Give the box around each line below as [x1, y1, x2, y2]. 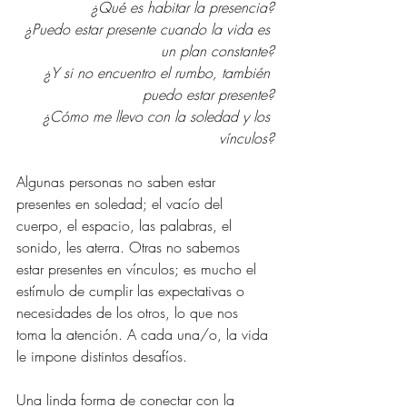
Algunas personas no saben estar [16, 171, 220, 192]
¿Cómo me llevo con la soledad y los [43, 105, 274, 126]
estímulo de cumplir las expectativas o [16, 280, 249, 301]
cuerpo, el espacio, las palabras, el [16, 214, 236, 235]
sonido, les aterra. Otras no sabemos [16, 236, 244, 257]
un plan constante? [161, 40, 274, 61]
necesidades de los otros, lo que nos [16, 302, 243, 323]
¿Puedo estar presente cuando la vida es [25, 18, 274, 39]
